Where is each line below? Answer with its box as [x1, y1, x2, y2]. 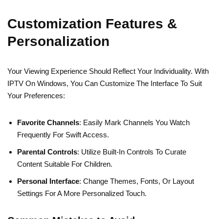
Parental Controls [17, 147, 77, 156]
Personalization [7, 33, 109, 49]
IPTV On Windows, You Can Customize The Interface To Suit [7, 79, 202, 88]
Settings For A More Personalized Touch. [17, 189, 147, 197]
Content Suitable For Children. [17, 159, 112, 168]
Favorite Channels [17, 118, 79, 127]
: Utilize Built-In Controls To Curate [77, 147, 186, 156]
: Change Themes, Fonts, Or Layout [79, 176, 194, 185]
